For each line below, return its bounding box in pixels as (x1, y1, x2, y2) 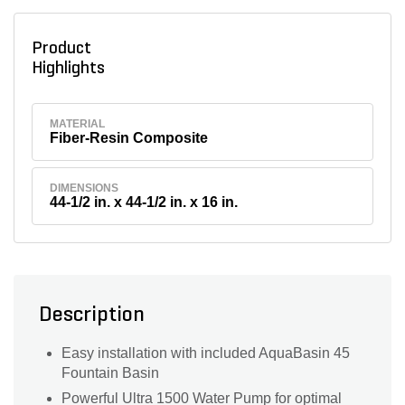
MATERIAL (50, 117, 106, 130)
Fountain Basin (61, 365, 159, 381)
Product (31, 40, 91, 58)
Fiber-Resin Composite (50, 129, 209, 146)
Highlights (31, 60, 112, 78)
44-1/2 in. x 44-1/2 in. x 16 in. (50, 194, 239, 211)
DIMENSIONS (50, 182, 119, 195)
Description (39, 305, 145, 327)
